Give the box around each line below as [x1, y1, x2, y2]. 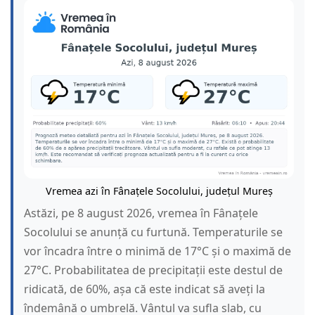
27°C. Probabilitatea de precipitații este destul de [24, 262, 283, 278]
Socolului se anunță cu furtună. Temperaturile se [24, 224, 283, 240]
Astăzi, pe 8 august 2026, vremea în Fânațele [24, 205, 258, 221]
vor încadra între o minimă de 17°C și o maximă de [24, 243, 291, 259]
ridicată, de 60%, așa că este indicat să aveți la [24, 281, 265, 297]
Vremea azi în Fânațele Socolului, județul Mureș [45, 184, 273, 198]
